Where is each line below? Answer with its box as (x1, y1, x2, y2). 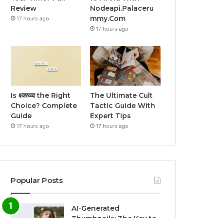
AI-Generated (72, 204, 120, 213)
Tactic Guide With (90, 101, 156, 110)
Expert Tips (90, 111, 131, 121)
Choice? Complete (11, 101, 77, 110)
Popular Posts (11, 176, 63, 185)
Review (11, 3, 37, 13)
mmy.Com (90, 14, 126, 23)
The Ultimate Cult (90, 91, 153, 100)
